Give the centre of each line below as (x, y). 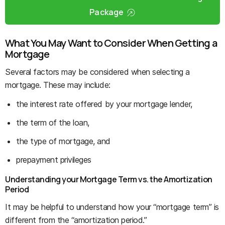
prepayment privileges (54, 159)
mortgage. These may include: (58, 85)
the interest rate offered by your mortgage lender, (104, 104)
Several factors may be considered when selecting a (97, 72)
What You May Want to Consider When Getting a (111, 43)
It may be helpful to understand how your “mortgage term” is (112, 207)
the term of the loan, (53, 122)
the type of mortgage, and (63, 141)
